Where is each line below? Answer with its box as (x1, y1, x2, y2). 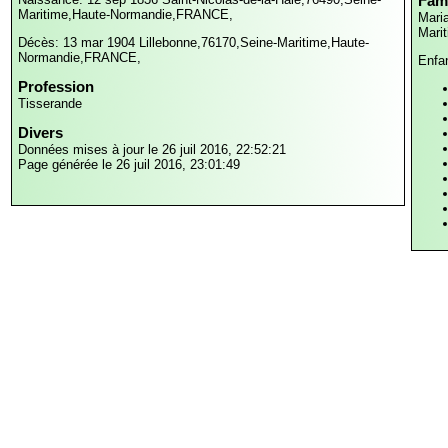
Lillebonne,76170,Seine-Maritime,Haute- (139, 35, 369, 51)
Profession (18, 77, 94, 95)
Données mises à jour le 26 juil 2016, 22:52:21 (18, 141, 286, 157)
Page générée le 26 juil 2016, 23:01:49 (18, 156, 240, 172)
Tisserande (18, 95, 82, 111)
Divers (18, 123, 63, 141)
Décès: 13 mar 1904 (18, 35, 139, 51)
